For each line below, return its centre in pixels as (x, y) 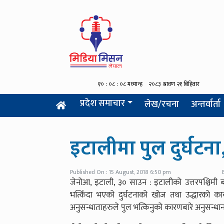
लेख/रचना (161, 104)
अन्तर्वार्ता (205, 104)
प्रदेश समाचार (103, 103)
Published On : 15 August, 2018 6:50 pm (120, 172)
